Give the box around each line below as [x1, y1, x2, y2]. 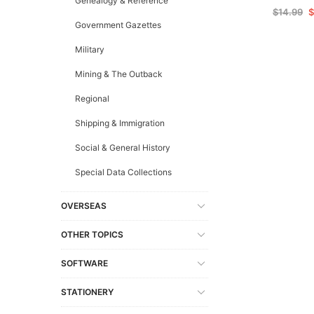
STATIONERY [61, 286, 114, 297]
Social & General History [75, 142, 170, 153]
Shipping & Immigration [75, 117, 165, 128]
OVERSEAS [61, 200, 107, 211]
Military [75, 43, 104, 55]
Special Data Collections [75, 166, 172, 177]
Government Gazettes [75, 19, 161, 30]
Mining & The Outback [75, 68, 163, 79]
